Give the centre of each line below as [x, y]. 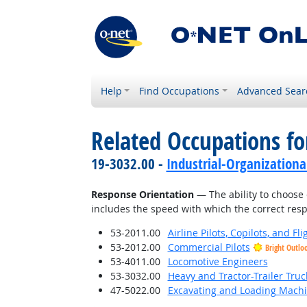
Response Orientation [142, 194]
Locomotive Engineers [218, 261]
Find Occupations [180, 91]
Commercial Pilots [209, 247]
